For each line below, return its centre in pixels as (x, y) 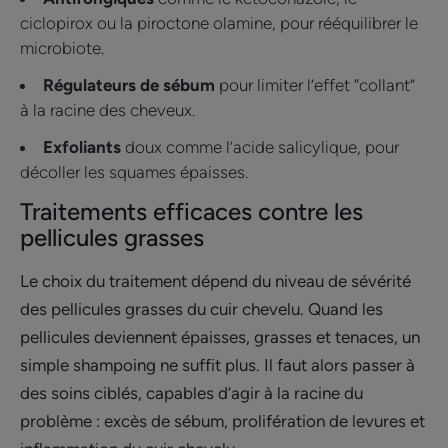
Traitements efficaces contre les (191, 212)
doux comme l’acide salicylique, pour (260, 147)
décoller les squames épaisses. (134, 172)
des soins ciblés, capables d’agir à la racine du (191, 393)
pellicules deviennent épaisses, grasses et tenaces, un (220, 337)
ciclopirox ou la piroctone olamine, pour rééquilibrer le (219, 23)
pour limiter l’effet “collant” (315, 85)
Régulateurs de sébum (129, 85)
